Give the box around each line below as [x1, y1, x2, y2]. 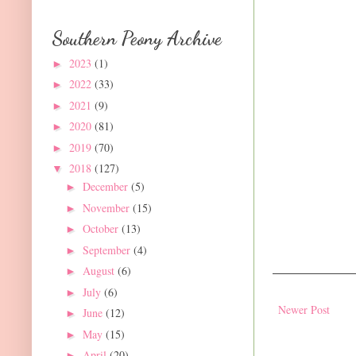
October [82, 221, 122, 237]
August [82, 263, 118, 279]
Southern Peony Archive [52, 27, 222, 51]
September [82, 242, 133, 257]
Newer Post [278, 302, 330, 318]
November [82, 199, 133, 215]
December [82, 179, 131, 195]
